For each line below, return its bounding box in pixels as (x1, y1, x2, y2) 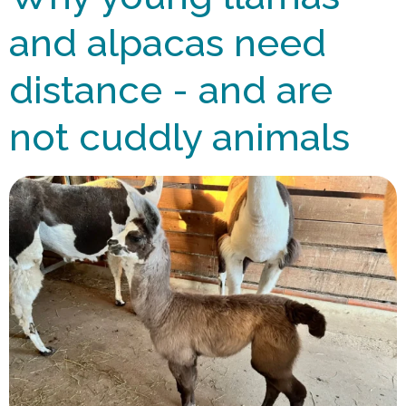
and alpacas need (9, 21, 326, 66)
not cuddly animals (9, 115, 350, 160)
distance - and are (9, 68, 333, 113)
